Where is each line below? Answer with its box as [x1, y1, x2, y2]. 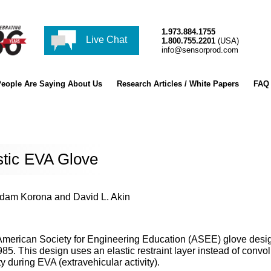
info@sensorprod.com [162, 45, 238, 54]
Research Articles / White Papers [116, 79, 239, 88]
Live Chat [83, 34, 128, 45]
